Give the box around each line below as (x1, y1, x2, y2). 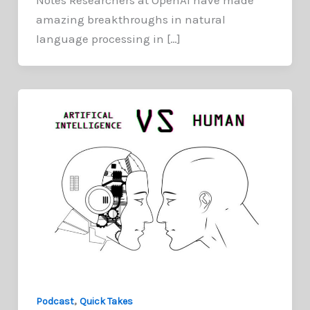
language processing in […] (35, 31, 181, 46)
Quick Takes (79, 295, 133, 307)
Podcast (35, 295, 74, 307)
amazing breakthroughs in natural (35, 12, 226, 26)
